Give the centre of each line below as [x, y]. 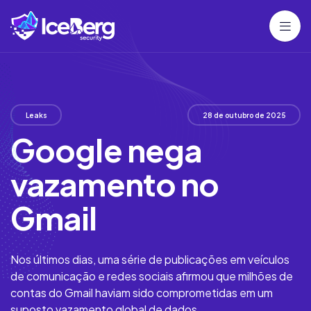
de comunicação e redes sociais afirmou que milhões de [152, 276]
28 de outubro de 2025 [244, 115]
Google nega [107, 150]
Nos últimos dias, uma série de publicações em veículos [150, 259]
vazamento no [115, 184]
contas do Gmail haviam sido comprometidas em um [142, 293]
